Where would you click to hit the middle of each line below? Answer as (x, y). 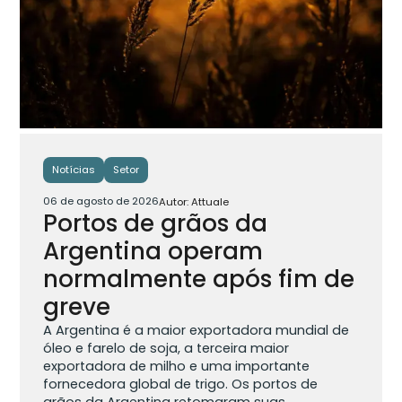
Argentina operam (153, 252)
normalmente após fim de (199, 280)
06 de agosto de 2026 (101, 201)
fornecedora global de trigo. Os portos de (181, 385)
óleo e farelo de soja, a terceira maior (166, 349)
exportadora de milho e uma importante (177, 367)
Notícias (74, 170)
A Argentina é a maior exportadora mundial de (197, 331)
